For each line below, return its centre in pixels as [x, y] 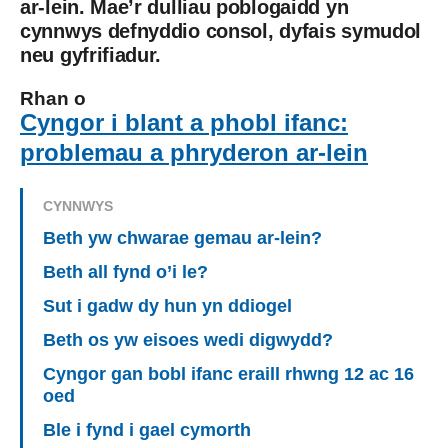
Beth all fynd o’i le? [128, 272]
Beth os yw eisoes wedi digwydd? [190, 340]
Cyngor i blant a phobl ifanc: [184, 123]
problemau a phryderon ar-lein [194, 153]
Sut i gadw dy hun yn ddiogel [170, 306]
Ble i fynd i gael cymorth [149, 430]
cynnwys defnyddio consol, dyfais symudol [221, 31]
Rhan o [53, 99]
